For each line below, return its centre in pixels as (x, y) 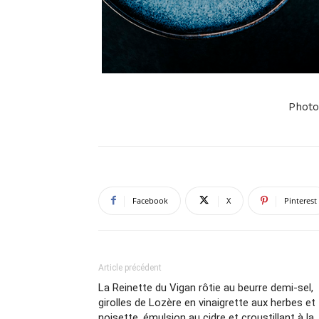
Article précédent (130, 267)
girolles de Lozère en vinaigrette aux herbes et (207, 302)
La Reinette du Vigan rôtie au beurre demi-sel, (206, 287)
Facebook (150, 200)
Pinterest (300, 200)
